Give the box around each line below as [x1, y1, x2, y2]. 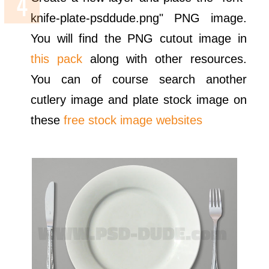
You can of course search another [31, 73, 247, 86]
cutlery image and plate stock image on [31, 93, 247, 107]
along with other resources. [82, 52, 247, 66]
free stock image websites [64, 113, 203, 127]
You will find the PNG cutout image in [31, 32, 247, 46]
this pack [31, 52, 83, 66]
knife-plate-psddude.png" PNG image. [31, 11, 247, 25]
